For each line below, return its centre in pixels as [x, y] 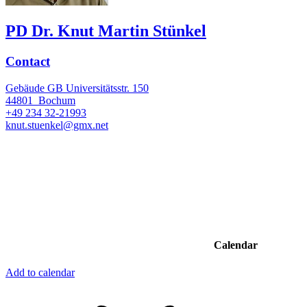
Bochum [57, 100]
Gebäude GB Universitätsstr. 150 [77, 88]
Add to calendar [40, 272]
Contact [28, 62]
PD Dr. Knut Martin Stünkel [106, 31]
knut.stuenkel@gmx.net [57, 125]
